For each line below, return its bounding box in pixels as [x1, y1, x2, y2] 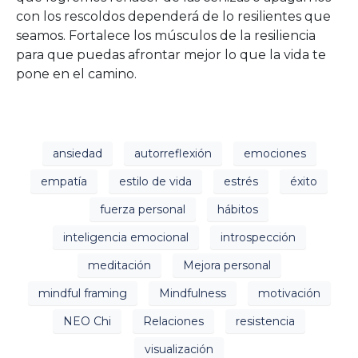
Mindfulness [158, 285, 226, 300]
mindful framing [38, 285, 127, 300]
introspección [220, 229, 296, 245]
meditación [87, 257, 151, 272]
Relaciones [143, 313, 204, 328]
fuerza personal [100, 201, 185, 217]
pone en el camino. [16, 66, 137, 82]
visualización [145, 341, 213, 356]
